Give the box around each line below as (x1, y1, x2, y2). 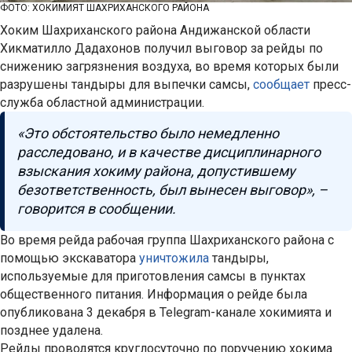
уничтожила (139, 251, 212, 266)
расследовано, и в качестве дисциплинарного (17, 144, 321, 161)
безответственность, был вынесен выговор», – (17, 181, 328, 199)
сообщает (253, 77, 313, 93)
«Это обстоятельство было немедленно (17, 125, 279, 142)
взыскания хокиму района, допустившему (17, 163, 295, 180)
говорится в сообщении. (17, 200, 176, 218)
